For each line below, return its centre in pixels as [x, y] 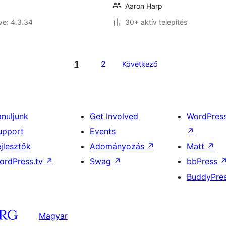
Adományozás [118, 146]
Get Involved [114, 116]
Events [102, 131]
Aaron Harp [144, 6]
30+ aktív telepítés [156, 22]
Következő [140, 64]
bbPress [204, 161]
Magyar [53, 216]
